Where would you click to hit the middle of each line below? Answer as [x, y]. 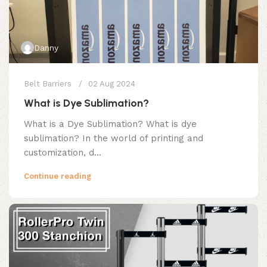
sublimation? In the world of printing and [114, 138]
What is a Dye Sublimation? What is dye [110, 124]
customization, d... [63, 152]
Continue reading [58, 176]
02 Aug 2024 [112, 83]
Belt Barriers [48, 83]
